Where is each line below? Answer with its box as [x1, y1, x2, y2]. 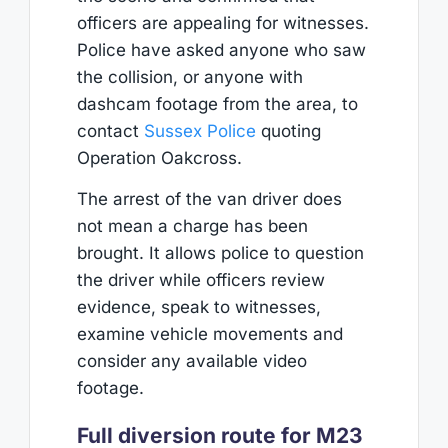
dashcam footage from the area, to [76, 93, 358, 114]
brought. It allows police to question [76, 243, 364, 264]
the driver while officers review [76, 270, 325, 291]
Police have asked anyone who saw [76, 39, 366, 60]
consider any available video [76, 351, 307, 372]
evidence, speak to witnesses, [76, 297, 321, 318]
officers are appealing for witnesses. [76, 12, 369, 33]
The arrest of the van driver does [76, 189, 342, 210]
